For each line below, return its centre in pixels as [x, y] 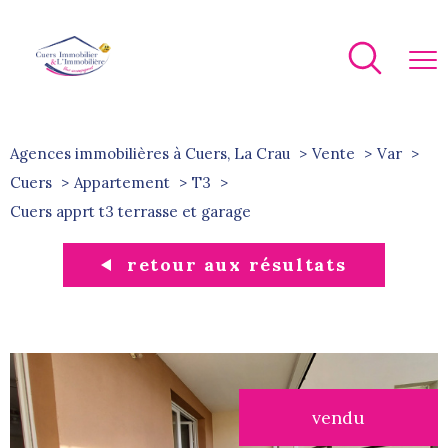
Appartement [121, 182]
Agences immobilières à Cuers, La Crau [150, 153]
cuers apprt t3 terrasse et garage [136, 211]
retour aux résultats [236, 264]
